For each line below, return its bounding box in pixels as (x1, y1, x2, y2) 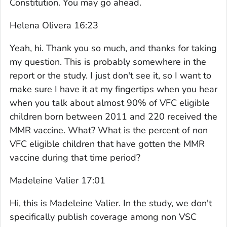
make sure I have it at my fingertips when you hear (10, 83, 217, 95)
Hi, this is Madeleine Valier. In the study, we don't (10, 197, 212, 209)
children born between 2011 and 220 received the (10, 110, 217, 123)
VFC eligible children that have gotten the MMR (10, 137, 205, 150)
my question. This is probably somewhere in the (10, 55, 206, 68)
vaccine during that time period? (10, 151, 140, 164)
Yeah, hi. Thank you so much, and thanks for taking (10, 42, 217, 54)
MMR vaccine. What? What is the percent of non (10, 124, 208, 136)
